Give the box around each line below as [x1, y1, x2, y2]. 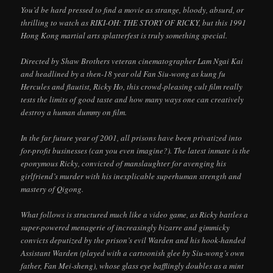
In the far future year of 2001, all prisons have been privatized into [21, 132, 243, 144]
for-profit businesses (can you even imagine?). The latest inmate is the [21, 145, 250, 157]
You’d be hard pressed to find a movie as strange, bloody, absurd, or [21, 4, 244, 15]
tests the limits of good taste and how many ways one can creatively [21, 94, 244, 105]
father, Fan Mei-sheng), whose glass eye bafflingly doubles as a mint [21, 260, 244, 272]
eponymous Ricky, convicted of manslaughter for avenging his [21, 158, 227, 169]
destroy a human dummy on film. [21, 107, 127, 118]
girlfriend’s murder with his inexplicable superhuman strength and [21, 171, 242, 182]
